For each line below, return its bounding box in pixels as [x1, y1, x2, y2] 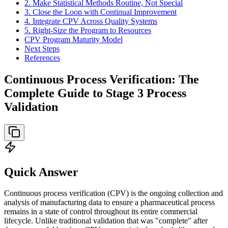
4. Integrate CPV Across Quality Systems [24, 16, 157, 25]
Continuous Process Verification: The [4, 72, 199, 86]
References [24, 53, 60, 62]
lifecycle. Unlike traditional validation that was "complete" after [4, 216, 208, 225]
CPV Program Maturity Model [24, 35, 123, 44]
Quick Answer [4, 165, 78, 179]
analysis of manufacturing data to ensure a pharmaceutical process [4, 198, 215, 207]
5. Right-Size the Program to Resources [24, 25, 151, 35]
